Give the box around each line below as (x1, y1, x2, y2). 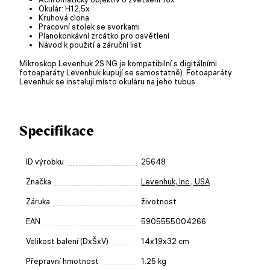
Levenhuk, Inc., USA (141, 177, 210, 186)
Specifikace (19, 122, 94, 139)
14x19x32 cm (141, 236, 189, 246)
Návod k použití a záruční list (39, 39, 142, 49)
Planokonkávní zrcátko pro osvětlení (39, 30, 169, 40)
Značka (26, 177, 51, 186)
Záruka (26, 196, 50, 206)
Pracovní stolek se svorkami (39, 21, 140, 31)
